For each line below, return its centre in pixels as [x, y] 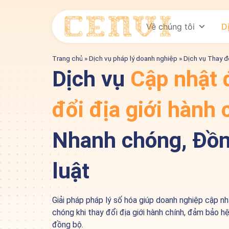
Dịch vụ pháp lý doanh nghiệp [133, 58]
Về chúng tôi [170, 27]
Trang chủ [67, 58]
